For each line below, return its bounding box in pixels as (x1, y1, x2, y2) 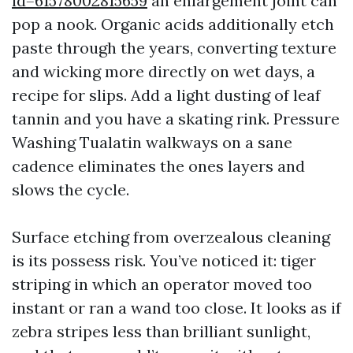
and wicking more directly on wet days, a (12, 61, 315, 81)
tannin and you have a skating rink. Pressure (12, 109, 340, 128)
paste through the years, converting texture (12, 38, 336, 58)
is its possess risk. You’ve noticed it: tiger (12, 251, 316, 270)
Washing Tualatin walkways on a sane (12, 132, 292, 152)
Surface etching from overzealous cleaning (12, 227, 330, 247)
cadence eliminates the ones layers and (12, 156, 305, 176)
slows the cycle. (12, 180, 129, 199)
